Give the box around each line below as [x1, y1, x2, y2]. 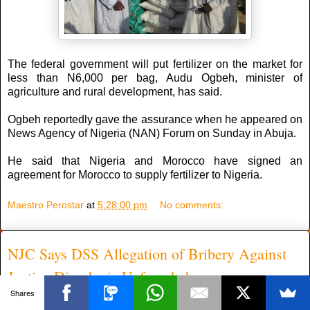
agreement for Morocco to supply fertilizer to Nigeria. [8, 169, 262, 181]
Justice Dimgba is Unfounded [8, 266, 189, 286]
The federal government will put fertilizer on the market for [8, 58, 302, 71]
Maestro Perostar [8, 199, 84, 210]
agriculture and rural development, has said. [8, 86, 222, 98]
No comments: [160, 199, 224, 210]
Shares [10, 286, 35, 298]
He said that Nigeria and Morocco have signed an [8, 155, 302, 167]
